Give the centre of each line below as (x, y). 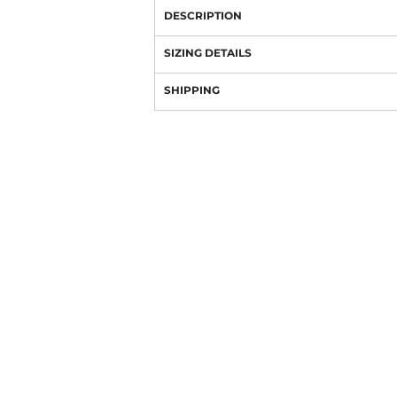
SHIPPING (192, 90)
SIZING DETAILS (208, 53)
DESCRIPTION (203, 16)
